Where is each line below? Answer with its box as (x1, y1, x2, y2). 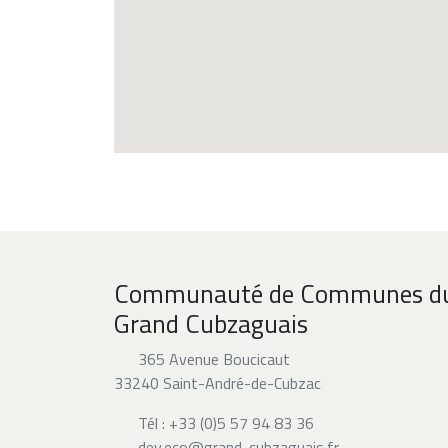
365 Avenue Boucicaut (134, 347, 290, 371)
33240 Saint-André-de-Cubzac (114, 371, 321, 395)
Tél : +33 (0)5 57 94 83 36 (138, 411, 314, 435)
